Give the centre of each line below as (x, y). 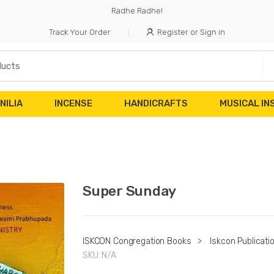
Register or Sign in (191, 32)
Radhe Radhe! (137, 11)
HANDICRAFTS (156, 104)
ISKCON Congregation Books (137, 242)
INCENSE (73, 104)
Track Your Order (80, 32)
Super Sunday (130, 191)
